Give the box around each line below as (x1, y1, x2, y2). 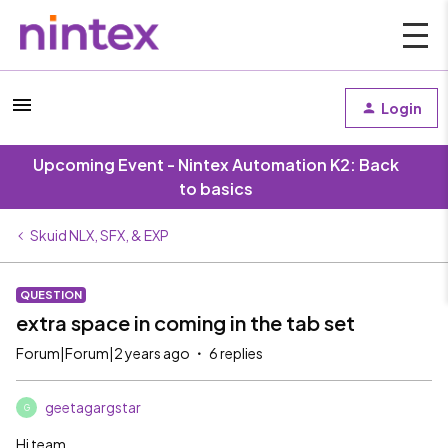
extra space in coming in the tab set (16, 310, 355, 335)
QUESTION (20, 288, 82, 301)
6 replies (209, 344, 263, 362)
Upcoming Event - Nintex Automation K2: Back (33, 154, 399, 175)
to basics (179, 178, 253, 199)
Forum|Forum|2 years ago (16, 344, 190, 362)
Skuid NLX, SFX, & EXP (30, 226, 169, 244)
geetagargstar (45, 398, 141, 416)
